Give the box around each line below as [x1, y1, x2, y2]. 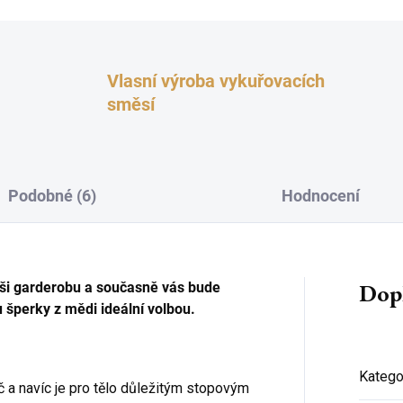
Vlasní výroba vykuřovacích [107, 69, 326, 92]
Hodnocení [281, 185, 360, 205]
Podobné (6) [8, 185, 97, 205]
